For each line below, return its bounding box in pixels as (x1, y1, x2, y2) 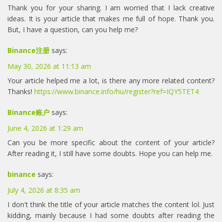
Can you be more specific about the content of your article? (7, 137, 215, 147)
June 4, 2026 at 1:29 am (7, 123, 83, 133)
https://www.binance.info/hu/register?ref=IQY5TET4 (34, 86, 199, 96)
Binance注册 (7, 45, 50, 55)
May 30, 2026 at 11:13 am (7, 61, 91, 71)
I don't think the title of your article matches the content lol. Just (7, 199, 215, 209)
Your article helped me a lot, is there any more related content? (7, 75, 215, 85)
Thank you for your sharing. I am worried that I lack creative (7, 2, 215, 12)
